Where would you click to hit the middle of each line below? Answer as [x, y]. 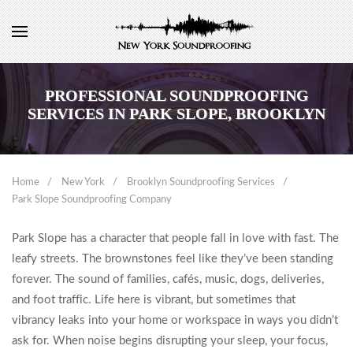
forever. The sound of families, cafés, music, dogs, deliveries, [168, 279]
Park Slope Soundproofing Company [92, 200]
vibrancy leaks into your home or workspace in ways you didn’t [175, 320]
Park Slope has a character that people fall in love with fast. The [175, 238]
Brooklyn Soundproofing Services [201, 182]
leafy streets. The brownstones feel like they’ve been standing [173, 259]
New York [83, 182]
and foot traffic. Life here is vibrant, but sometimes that [154, 300]
